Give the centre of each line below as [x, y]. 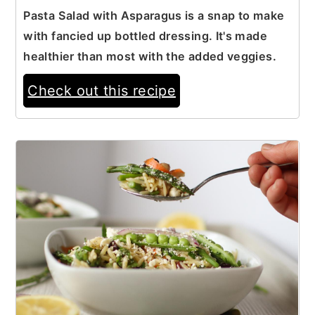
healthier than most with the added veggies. [150, 56]
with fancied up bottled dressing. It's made [145, 36]
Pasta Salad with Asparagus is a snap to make [154, 15]
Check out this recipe [102, 90]
